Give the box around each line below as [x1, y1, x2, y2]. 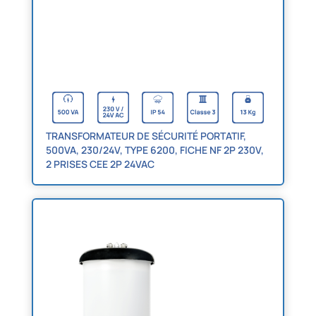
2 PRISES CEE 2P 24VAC [45, 157, 154, 171]
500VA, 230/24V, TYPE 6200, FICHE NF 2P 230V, [45, 143, 264, 157]
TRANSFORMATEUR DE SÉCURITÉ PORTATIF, [45, 129, 246, 143]
